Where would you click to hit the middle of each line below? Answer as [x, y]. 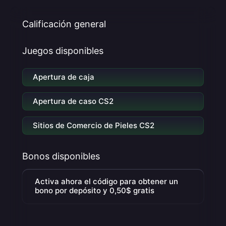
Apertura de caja [64, 77]
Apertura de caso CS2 [73, 101]
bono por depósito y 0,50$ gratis [95, 190]
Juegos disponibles [63, 51]
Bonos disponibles [61, 156]
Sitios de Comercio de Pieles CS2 [94, 125]
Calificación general [64, 24]
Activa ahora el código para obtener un [106, 181]
